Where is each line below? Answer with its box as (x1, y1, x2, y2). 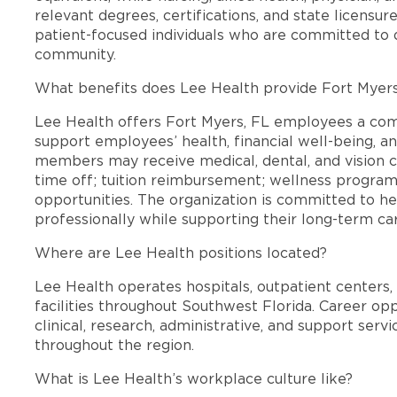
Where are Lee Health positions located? (35, 245, 328, 261)
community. (35, 46, 117, 63)
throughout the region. (35, 337, 195, 354)
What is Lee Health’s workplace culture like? (35, 370, 354, 387)
